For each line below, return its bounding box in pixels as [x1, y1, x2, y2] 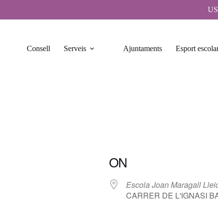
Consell [26, 44, 50, 53]
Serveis [63, 44, 86, 53]
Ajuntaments [123, 44, 162, 53]
